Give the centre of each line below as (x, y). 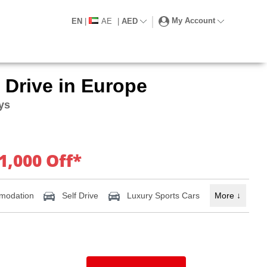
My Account (193, 21)
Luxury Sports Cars (162, 195)
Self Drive (79, 195)
